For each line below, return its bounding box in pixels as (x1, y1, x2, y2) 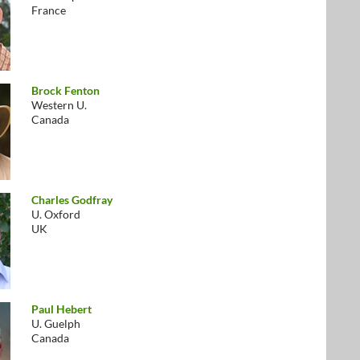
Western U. (31, 98, 87, 112)
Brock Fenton (31, 84, 100, 97)
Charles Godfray (31, 193, 112, 207)
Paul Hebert (31, 302, 92, 316)
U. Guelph (31, 317, 80, 330)
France (31, 3, 66, 17)
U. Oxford (31, 207, 80, 221)
